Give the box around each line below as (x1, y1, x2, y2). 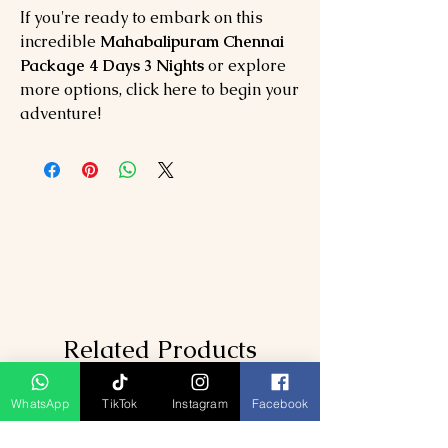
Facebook (251, 395, 309, 411)
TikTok (102, 395, 138, 411)
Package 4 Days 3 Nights (20, 55, 208, 76)
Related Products (63, 333, 257, 365)
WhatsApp (11, 395, 69, 411)
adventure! (20, 103, 101, 124)
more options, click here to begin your (20, 79, 299, 100)
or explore (208, 55, 286, 76)
